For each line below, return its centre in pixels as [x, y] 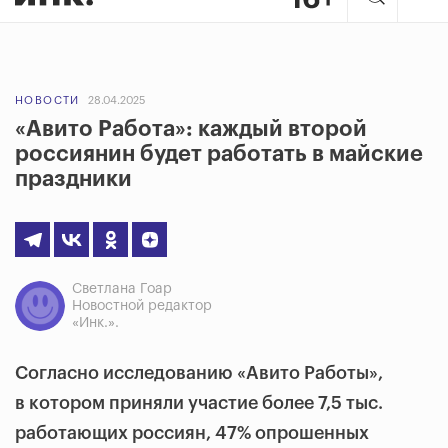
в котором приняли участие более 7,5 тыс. [199, 403]
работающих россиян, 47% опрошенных [192, 433]
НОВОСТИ [47, 100]
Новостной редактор [142, 306]
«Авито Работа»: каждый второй [191, 129]
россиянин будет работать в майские [219, 154]
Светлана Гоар [122, 289]
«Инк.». [95, 323]
